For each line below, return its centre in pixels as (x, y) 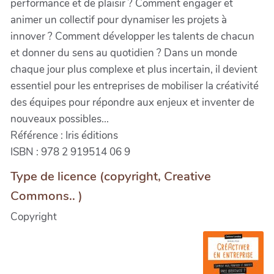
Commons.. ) (46, 195)
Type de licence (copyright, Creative (111, 176)
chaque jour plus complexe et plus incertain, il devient (134, 69)
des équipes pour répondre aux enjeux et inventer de (132, 102)
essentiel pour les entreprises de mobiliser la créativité (135, 86)
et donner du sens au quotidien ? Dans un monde (124, 53)
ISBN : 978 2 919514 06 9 (70, 152)
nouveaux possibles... (60, 119)
